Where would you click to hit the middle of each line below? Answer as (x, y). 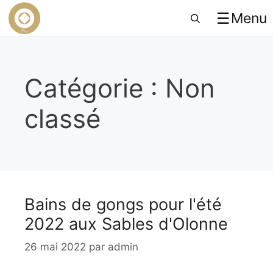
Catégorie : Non (120, 88)
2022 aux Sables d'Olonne (126, 224)
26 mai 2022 (55, 246)
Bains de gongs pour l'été (123, 204)
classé (62, 119)
